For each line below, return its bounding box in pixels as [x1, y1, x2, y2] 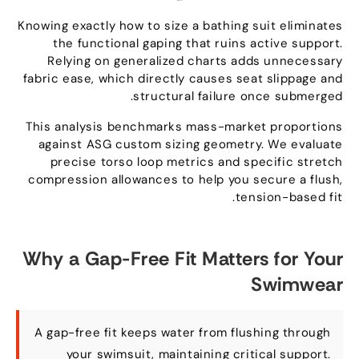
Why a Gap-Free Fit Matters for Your [26, 246, 347, 272]
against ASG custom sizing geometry [42, 136, 266, 153]
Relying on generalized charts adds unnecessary [51, 53, 347, 70]
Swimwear [255, 272, 347, 297]
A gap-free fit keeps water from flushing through [38, 325, 335, 341]
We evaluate [272, 136, 347, 153]
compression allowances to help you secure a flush [31, 171, 345, 188]
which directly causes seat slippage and [102, 71, 347, 87]
